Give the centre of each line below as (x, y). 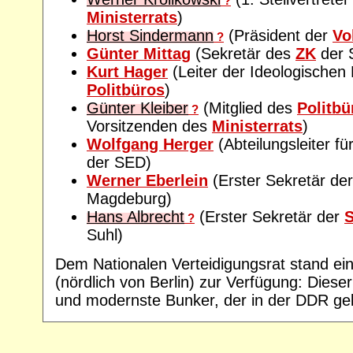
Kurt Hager (127, 72)
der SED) (119, 163)
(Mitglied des (248, 108)
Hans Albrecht (136, 217)
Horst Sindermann (150, 36)
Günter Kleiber (137, 108)
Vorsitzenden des (149, 126)
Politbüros (126, 90)
